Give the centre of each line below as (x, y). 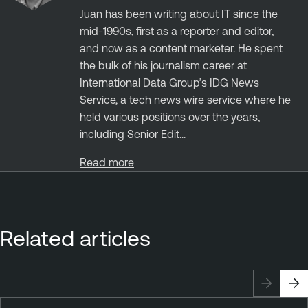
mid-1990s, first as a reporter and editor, (177, 31)
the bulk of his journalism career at (163, 65)
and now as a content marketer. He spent (181, 48)
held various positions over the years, (170, 117)
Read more (107, 162)
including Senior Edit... (133, 134)
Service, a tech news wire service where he (185, 99)
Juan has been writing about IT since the (179, 13)
